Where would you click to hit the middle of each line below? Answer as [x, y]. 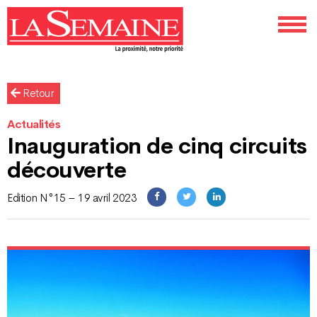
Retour [37, 94]
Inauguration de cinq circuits [157, 146]
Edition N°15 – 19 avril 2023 [72, 198]
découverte [67, 170]
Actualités [34, 125]
